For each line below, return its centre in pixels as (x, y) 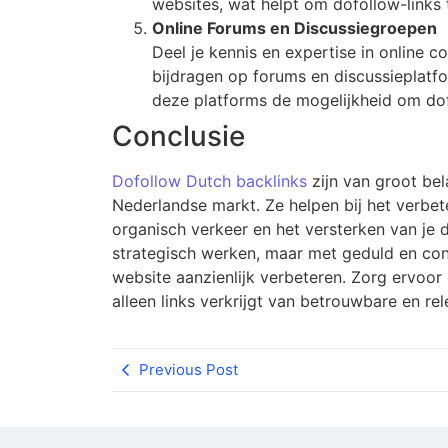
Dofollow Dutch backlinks (209, 180)
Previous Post (188, 370)
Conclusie (178, 135)
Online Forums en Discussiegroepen (294, 27)
